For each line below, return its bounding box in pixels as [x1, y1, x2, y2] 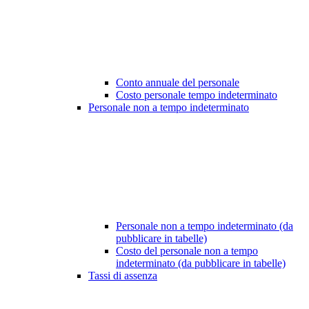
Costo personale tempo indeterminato [116, 89, 277, 101]
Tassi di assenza [88, 270, 157, 282]
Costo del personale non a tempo [116, 245, 258, 257]
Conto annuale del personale [116, 77, 239, 89]
